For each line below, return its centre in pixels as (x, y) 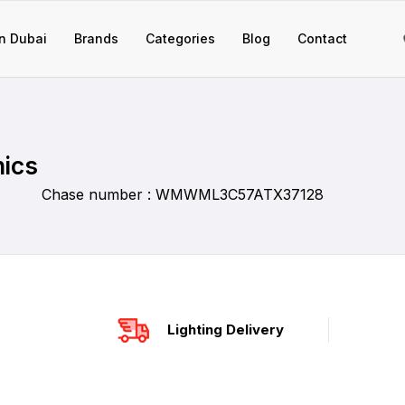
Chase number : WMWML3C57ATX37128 (183, 194)
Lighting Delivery (225, 330)
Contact (322, 38)
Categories (180, 38)
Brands (96, 38)
